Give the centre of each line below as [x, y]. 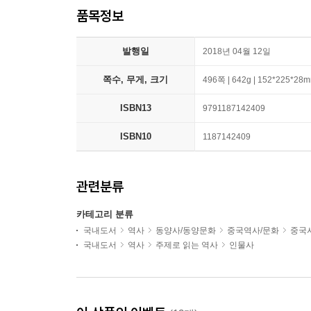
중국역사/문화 [253, 230]
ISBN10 [135, 136]
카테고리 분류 [105, 214]
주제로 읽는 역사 [187, 245]
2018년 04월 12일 [237, 51]
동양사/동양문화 [186, 230]
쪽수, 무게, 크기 [135, 79]
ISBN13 [135, 108]
